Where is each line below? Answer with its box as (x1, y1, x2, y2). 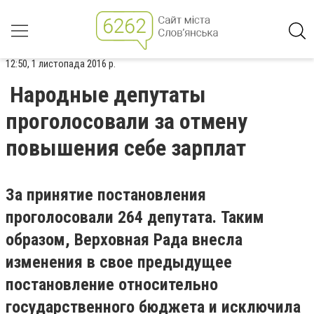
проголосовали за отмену (6, 108, 247, 135)
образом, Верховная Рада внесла (6, 230, 243, 250)
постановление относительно (6, 275, 218, 294)
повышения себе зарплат (6, 135, 246, 161)
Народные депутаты (10, 81, 206, 108)
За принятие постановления (6, 185, 206, 205)
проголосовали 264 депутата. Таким (6, 207, 264, 227)
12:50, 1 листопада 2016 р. (6, 57, 116, 70)
